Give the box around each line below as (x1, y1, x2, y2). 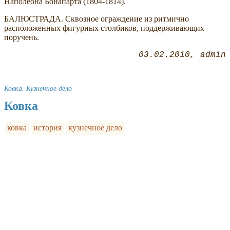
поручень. (4, 33, 39, 42)
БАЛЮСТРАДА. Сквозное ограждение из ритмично (4, 14, 189, 24)
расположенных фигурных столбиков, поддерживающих (4, 24, 204, 33)
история (33, 123, 62, 132)
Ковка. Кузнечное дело (4, 84, 72, 93)
